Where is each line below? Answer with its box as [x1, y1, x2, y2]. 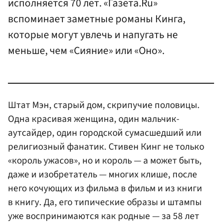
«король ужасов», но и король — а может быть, [8, 153, 202, 167]
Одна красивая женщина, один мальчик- [8, 111, 179, 126]
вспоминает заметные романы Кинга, [8, 11, 185, 27]
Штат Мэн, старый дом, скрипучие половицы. [8, 98, 200, 112]
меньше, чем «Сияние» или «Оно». [8, 43, 165, 59]
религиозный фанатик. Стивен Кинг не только [8, 139, 204, 154]
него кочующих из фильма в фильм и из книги [8, 181, 202, 195]
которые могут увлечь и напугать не [8, 27, 178, 43]
